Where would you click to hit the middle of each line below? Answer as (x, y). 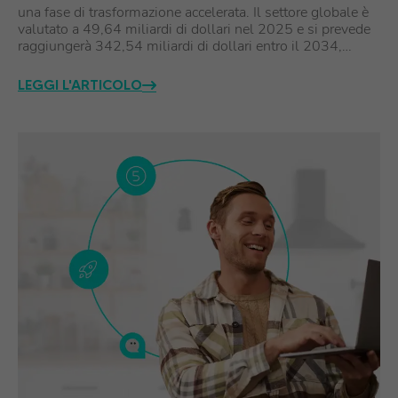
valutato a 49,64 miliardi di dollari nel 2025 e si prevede (194, 29)
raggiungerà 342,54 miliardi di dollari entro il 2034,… (185, 46)
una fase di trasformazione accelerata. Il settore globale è (193, 12)
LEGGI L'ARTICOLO (80, 84)
